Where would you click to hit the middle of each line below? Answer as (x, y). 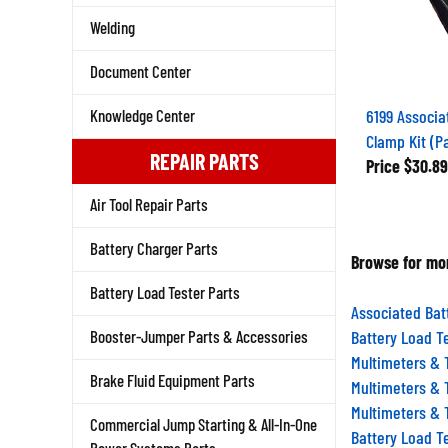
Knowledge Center (142, 115)
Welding (112, 27)
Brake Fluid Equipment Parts (172, 380)
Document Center (140, 71)
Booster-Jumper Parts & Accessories (199, 336)
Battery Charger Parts (154, 248)
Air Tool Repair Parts (149, 204)
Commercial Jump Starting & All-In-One (203, 424)
